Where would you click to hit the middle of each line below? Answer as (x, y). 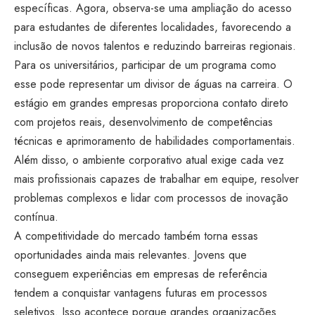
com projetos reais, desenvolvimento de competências (143, 122)
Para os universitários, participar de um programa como (145, 65)
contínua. (36, 217)
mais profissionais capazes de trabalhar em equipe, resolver (156, 179)
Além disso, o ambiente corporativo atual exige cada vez (149, 160)
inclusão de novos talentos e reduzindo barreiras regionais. (155, 46)
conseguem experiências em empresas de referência (141, 274)
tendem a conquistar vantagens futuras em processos (141, 293)
